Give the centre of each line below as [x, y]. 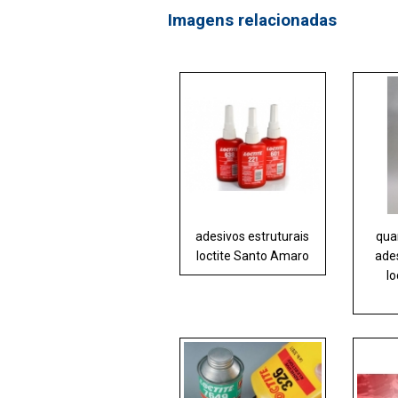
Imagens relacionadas [252, 20]
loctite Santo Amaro [252, 256]
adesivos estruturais [253, 237]
